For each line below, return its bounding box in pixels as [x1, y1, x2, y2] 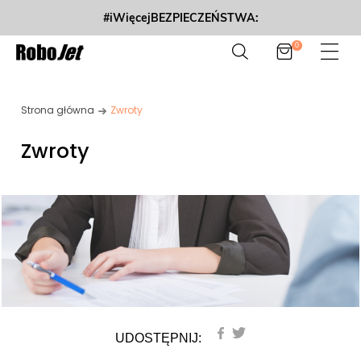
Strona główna [21, 103, 94, 117]
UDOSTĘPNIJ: [115, 331, 202, 346]
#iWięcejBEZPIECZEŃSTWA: [102, 10, 259, 25]
